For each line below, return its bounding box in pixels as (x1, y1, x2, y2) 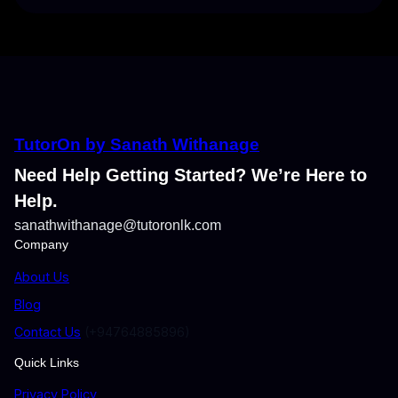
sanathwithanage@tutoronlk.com (14, 217, 221, 234)
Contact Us (14, 323, 81, 339)
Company (14, 237, 68, 252)
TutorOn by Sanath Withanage (14, 135, 259, 155)
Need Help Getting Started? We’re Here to (14, 165, 367, 186)
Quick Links (14, 355, 79, 370)
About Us (14, 268, 69, 284)
